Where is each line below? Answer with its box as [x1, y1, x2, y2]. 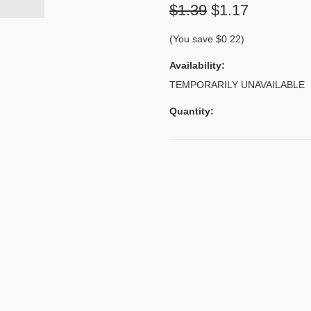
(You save [169, 33, 216, 44]
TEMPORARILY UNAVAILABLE [169, 79, 305, 90]
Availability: [169, 60, 225, 71]
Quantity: [169, 106, 214, 117]
